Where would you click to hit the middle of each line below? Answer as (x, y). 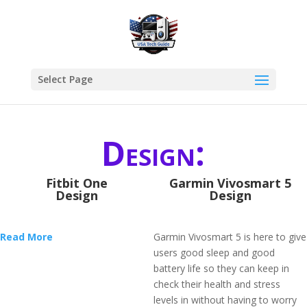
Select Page (65, 79)
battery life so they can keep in (221, 268)
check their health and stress (217, 284)
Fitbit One (77, 183)
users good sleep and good (214, 253)
